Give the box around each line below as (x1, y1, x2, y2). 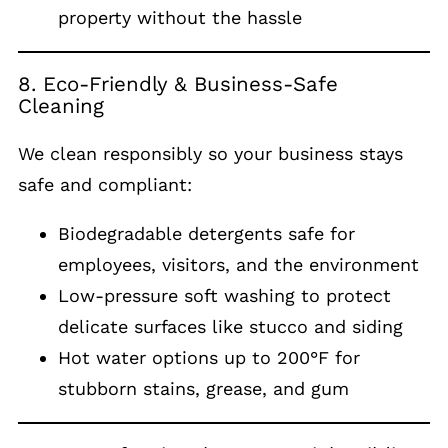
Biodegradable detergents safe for (58, 222, 355, 244)
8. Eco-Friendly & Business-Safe (18, 72, 338, 97)
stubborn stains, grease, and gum (58, 377, 349, 399)
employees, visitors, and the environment (58, 253, 419, 275)
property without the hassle (58, 6, 302, 28)
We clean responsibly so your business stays (18, 142, 403, 164)
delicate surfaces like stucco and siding (58, 315, 403, 337)
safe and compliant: (18, 173, 192, 195)
